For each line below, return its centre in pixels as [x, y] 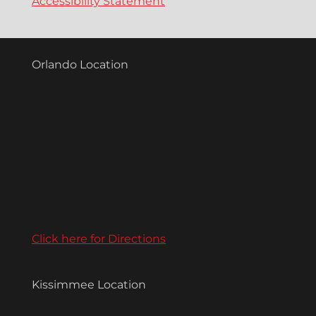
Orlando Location [80, 65]
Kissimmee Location [89, 285]
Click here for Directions [99, 239]
